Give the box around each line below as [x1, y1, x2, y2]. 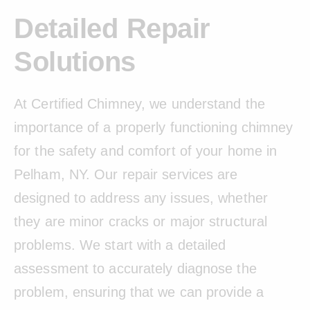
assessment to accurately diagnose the [14, 260, 257, 276]
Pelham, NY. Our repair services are [14, 166, 238, 182]
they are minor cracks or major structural [14, 213, 268, 229]
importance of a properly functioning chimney [14, 119, 293, 135]
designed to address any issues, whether [14, 190, 268, 206]
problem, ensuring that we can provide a [14, 284, 264, 300]
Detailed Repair [14, 12, 210, 44]
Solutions [14, 46, 136, 77]
